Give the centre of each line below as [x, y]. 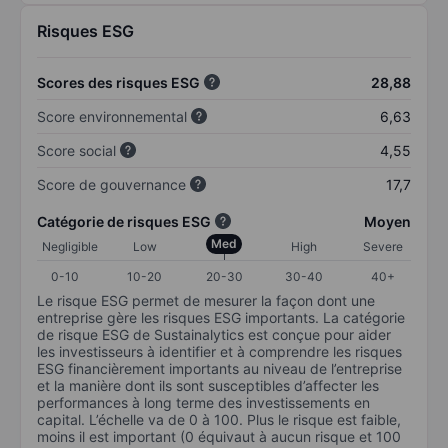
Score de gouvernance [111, 184]
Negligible [70, 246]
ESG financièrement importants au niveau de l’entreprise [219, 368]
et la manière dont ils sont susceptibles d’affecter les [208, 385]
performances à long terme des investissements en [203, 402]
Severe [383, 246]
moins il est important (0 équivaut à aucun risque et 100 [219, 436]
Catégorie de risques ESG [124, 221]
